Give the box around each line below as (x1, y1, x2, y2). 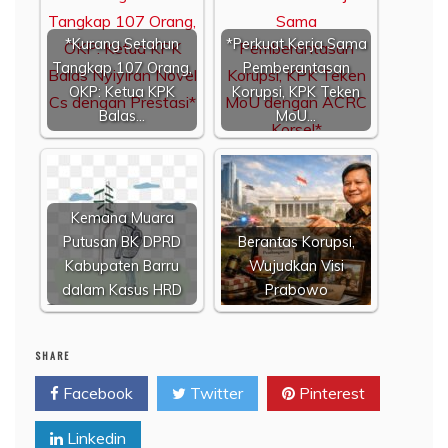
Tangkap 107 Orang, (52, 58, 192, 77)
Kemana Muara (70, 208, 174, 227)
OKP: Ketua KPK (69, 82, 175, 101)
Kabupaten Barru (65, 256, 179, 275)
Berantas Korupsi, (237, 232, 355, 251)
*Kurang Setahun (65, 34, 179, 53)
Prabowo (264, 280, 328, 299)
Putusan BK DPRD (63, 232, 181, 251)
